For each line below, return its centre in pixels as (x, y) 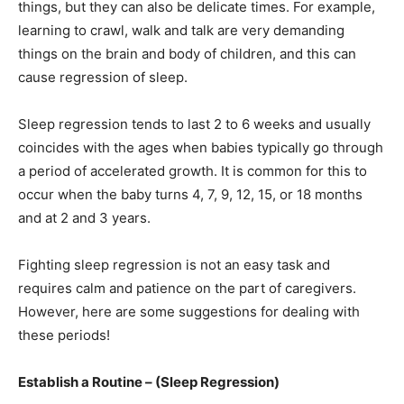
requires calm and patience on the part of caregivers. (187, 288)
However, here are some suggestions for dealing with (189, 311)
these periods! (64, 335)
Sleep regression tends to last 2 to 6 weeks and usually (194, 124)
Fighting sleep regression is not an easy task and (174, 264)
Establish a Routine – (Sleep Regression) (149, 381)
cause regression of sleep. (103, 77)
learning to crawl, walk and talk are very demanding (181, 30)
